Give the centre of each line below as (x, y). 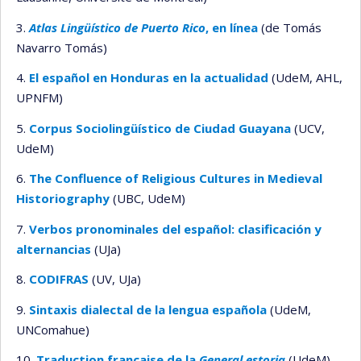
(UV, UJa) (115, 279)
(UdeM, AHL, (307, 77)
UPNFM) (39, 98)
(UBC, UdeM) (147, 198)
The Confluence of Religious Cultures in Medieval (176, 178)
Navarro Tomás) (62, 47)
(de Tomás (290, 27)
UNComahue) (53, 329)
